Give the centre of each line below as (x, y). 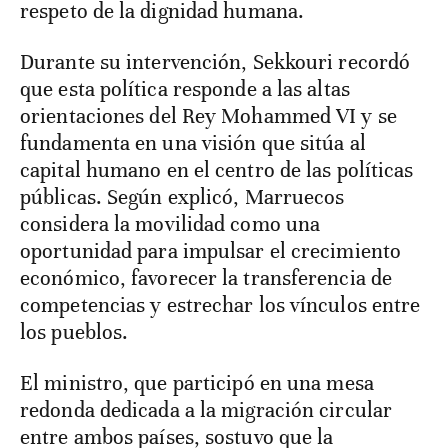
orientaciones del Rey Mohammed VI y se (208, 116)
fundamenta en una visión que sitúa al (193, 143)
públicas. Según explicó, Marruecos (182, 197)
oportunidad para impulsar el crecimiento (211, 251)
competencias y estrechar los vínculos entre (220, 305)
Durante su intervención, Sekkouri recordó (215, 62)
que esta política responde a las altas (185, 89)
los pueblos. (74, 332)
